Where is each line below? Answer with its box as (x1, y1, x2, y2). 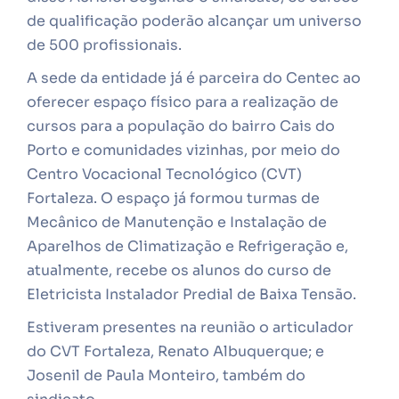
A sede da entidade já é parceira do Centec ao (27, 69, 361, 87)
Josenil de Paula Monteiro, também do (27, 366, 305, 385)
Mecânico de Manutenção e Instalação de (27, 213, 327, 232)
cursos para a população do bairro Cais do (27, 117, 335, 135)
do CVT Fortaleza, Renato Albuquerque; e (27, 342, 324, 361)
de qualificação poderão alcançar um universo (27, 12, 362, 30)
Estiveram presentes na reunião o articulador (27, 318, 354, 337)
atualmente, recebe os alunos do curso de (27, 261, 331, 280)
